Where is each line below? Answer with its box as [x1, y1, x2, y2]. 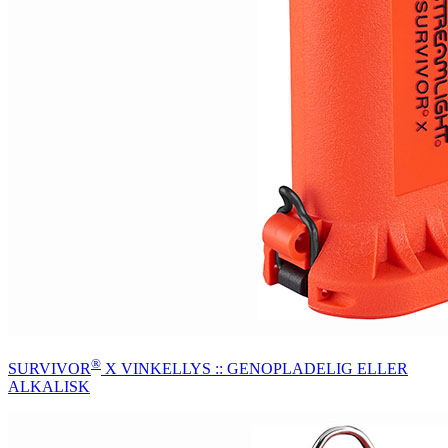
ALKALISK [8, 378, 90, 396]
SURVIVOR [8, 360, 91, 378]
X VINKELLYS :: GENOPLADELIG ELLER [101, 360, 408, 378]
